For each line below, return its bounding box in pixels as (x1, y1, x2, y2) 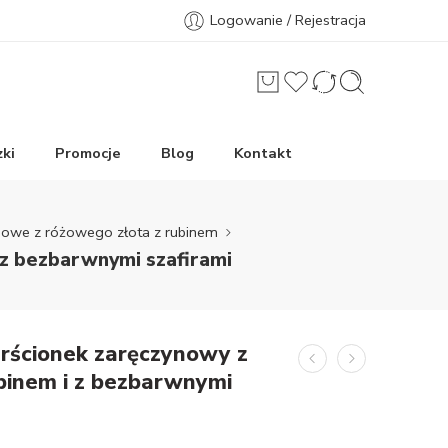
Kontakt (234, 143, 292, 163)
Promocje (55, 143, 121, 163)
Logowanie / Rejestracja (210, 10, 366, 30)
